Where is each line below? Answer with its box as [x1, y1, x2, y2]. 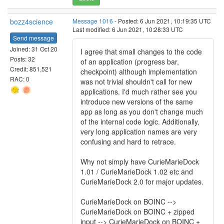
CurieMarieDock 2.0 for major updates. [80, 176, 203, 186]
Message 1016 [72, 16, 113, 25]
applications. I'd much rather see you [80, 86, 197, 96]
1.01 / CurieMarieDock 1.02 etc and [80, 166, 193, 176]
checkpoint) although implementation [80, 66, 197, 76]
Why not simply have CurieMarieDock [80, 156, 199, 166]
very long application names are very [80, 126, 197, 136]
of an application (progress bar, [80, 56, 179, 66]
